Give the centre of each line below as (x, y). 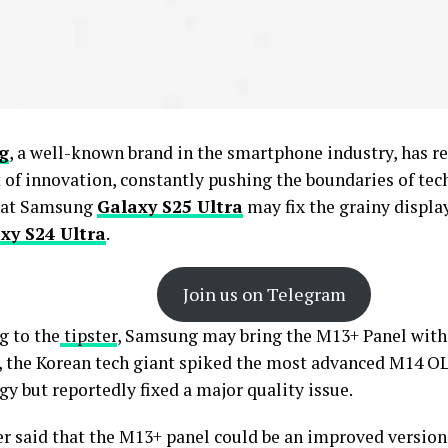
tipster (88, 335)
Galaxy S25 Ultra (170, 206)
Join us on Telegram (264, 294)
